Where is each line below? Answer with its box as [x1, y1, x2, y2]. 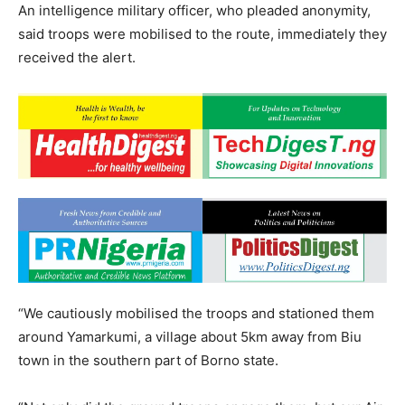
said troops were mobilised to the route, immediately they [18, 25, 387, 43]
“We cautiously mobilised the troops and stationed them [18, 304, 374, 322]
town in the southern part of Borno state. [18, 351, 278, 369]
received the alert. [18, 49, 136, 67]
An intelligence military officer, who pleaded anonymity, [18, 2, 371, 20]
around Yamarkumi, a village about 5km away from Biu [18, 327, 362, 345]
